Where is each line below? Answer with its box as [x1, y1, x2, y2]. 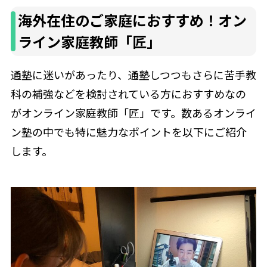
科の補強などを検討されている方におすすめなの [10, 86, 246, 102]
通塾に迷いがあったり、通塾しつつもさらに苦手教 [10, 67, 256, 83]
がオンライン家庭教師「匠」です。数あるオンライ [10, 105, 256, 121]
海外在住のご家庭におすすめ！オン [18, 10, 247, 31]
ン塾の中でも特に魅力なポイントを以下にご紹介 [10, 124, 247, 140]
